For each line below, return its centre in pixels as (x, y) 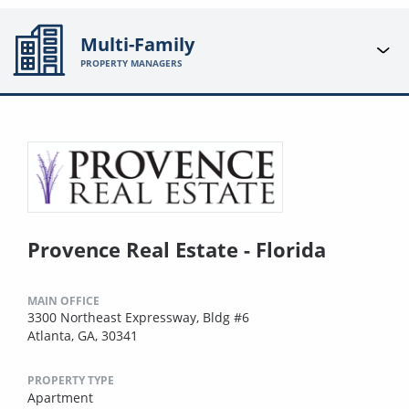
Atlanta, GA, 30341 (83, 335)
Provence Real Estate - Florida (177, 249)
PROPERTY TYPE (71, 380)
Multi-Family (138, 45)
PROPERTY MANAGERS (132, 63)
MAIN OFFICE (63, 300)
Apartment (60, 397)
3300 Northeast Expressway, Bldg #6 (138, 317)
